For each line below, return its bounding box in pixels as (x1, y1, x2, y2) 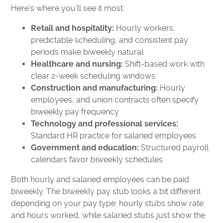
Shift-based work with (123, 59, 205, 69)
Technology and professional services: (31, 118, 179, 128)
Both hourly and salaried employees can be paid (11, 174, 190, 184)
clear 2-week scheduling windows (31, 71, 156, 81)
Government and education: (31, 142, 139, 152)
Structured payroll (139, 142, 209, 152)
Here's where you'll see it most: (11, 3, 125, 13)
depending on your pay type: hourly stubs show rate (11, 198, 204, 208)
